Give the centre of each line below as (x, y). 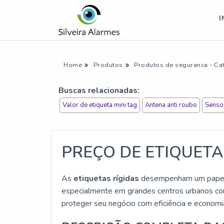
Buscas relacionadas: (99, 90)
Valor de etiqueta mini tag (100, 105)
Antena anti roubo (171, 105)
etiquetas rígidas (106, 178)
